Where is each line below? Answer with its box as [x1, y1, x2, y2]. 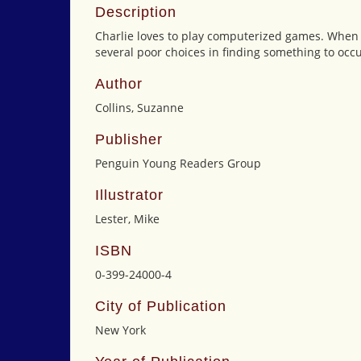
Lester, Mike [95, 211, 160, 226]
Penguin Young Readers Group [95, 156, 261, 171]
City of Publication [95, 298, 226, 314]
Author [95, 76, 143, 92]
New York [95, 322, 146, 338]
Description [95, 4, 176, 20]
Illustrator [95, 187, 164, 203]
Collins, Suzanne [95, 100, 184, 115]
